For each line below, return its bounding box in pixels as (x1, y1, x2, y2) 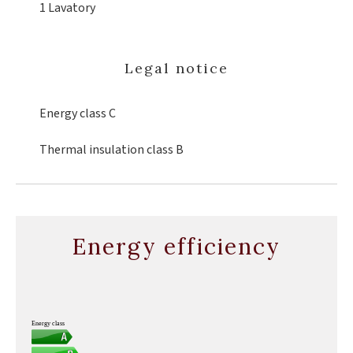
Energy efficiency (72, 232, 281, 261)
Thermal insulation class (39, 141, 176, 158)
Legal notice (124, 59, 229, 77)
